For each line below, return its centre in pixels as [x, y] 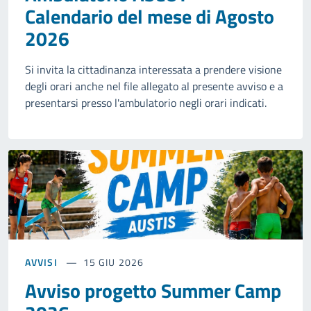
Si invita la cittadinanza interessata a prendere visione [153, 69]
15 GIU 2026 [113, 262]
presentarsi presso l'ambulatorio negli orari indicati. [146, 102]
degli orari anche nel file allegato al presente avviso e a [154, 86]
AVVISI [41, 262]
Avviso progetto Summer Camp [153, 291]
